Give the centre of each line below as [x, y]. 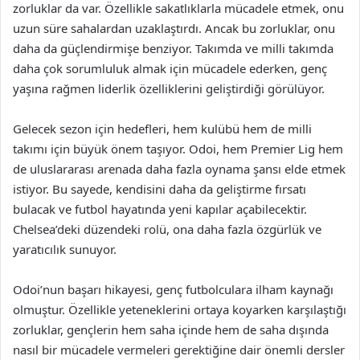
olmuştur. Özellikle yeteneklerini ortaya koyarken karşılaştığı [180, 309]
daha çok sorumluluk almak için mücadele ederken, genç [170, 68]
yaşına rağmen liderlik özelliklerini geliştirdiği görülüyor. [169, 88]
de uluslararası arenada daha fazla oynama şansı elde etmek [179, 169]
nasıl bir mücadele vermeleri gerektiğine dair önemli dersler [179, 350]
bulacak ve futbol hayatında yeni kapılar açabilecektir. [160, 209]
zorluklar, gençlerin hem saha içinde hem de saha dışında [171, 329]
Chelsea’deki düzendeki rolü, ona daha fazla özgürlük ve [167, 229]
